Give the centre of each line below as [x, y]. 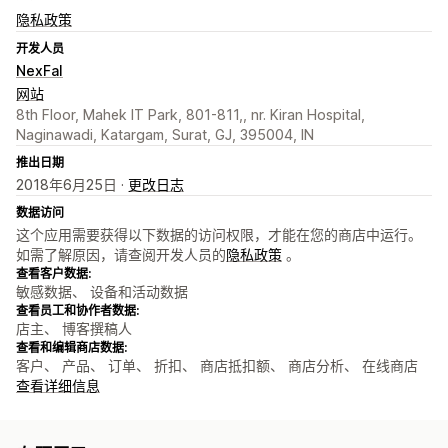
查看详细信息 [58, 386]
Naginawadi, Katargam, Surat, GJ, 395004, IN [165, 135]
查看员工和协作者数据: [77, 311]
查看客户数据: [53, 274]
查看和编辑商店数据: [71, 348]
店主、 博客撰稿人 [74, 329]
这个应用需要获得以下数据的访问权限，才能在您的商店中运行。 [219, 235]
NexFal [39, 71]
